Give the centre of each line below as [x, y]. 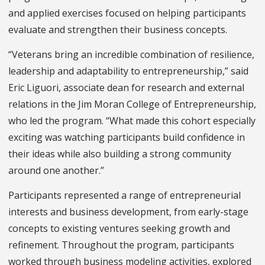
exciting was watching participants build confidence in [127, 138]
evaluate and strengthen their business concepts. [118, 30]
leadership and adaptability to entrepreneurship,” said [128, 71]
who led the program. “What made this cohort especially [132, 121]
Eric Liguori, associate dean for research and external [126, 88]
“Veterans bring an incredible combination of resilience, [131, 55]
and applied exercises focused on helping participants [127, 13]
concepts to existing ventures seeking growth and [119, 229]
